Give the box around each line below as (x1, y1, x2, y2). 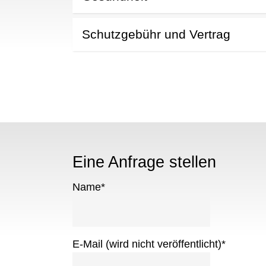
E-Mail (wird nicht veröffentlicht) (72, 237, 221, 250)
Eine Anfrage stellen (72, 152, 216, 171)
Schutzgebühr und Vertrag (82, 27, 230, 41)
